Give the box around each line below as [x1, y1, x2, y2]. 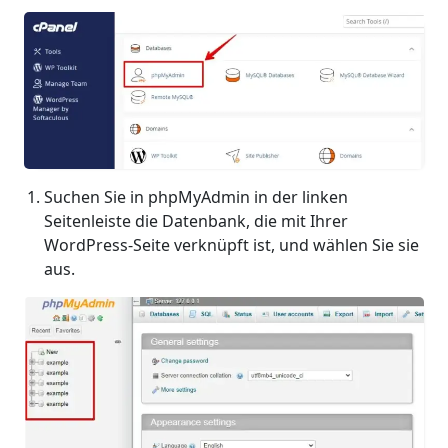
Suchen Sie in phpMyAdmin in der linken [44, 186, 348, 209]
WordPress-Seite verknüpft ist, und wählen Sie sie [44, 234, 419, 257]
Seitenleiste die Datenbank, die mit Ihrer [44, 210, 348, 233]
